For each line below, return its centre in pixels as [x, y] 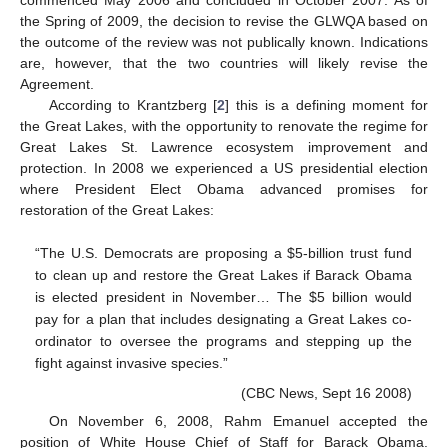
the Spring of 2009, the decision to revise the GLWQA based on [224, 20]
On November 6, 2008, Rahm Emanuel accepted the [238, 420]
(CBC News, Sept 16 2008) [326, 392]
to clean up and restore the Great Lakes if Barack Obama [223, 275]
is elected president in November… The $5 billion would [223, 297]
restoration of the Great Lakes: [117, 209]
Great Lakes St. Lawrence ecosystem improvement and [224, 146]
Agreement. [57, 83]
